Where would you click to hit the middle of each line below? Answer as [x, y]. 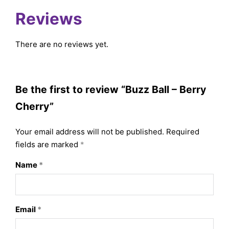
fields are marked [48, 144]
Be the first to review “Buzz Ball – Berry [111, 89]
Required [183, 132]
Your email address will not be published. [90, 132]
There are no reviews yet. [62, 44]
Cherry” [35, 106]
